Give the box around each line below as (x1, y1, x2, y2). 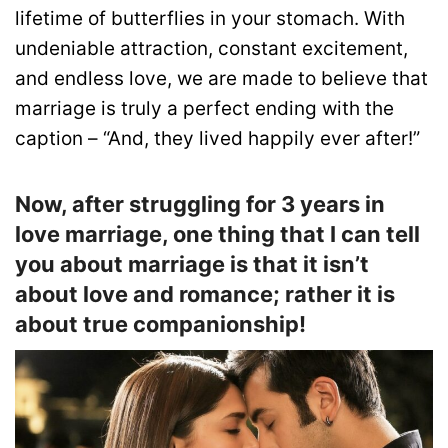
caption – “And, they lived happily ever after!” (15, 127, 420, 151)
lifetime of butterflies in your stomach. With (15, 7, 405, 31)
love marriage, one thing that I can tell (15, 220, 420, 247)
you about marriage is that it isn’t (15, 250, 369, 277)
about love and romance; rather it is (15, 280, 395, 307)
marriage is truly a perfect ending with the (15, 97, 394, 121)
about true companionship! (15, 310, 306, 337)
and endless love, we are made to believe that (15, 67, 428, 91)
